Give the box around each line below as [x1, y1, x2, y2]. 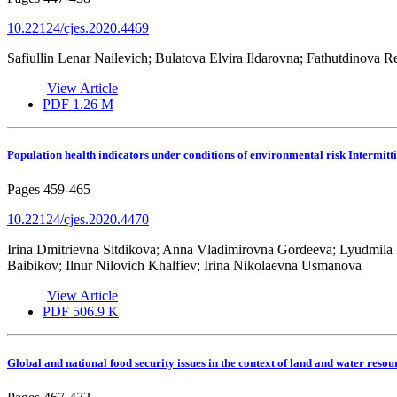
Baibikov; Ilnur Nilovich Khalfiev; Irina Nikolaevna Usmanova [7, 258, 362, 274]
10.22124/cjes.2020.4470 [7, 212, 149, 228]
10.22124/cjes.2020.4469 [7, 20, 149, 36]
